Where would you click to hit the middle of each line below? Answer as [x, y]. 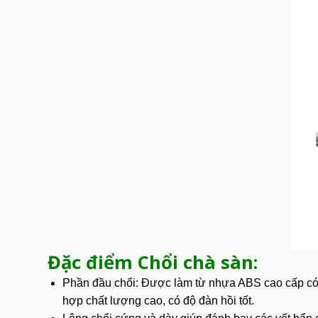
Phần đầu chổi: [100, 283]
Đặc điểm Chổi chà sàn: [153, 263]
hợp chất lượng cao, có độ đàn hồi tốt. [158, 301]
